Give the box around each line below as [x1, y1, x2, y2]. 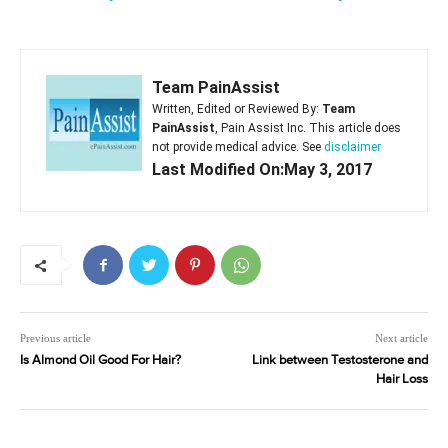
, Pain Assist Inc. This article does [215, 121, 401, 136]
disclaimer [324, 140, 381, 155]
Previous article [20, 332, 91, 345]
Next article [374, 332, 428, 345]
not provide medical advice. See [152, 140, 324, 155]
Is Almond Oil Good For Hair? [20, 354, 181, 368]
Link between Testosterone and [251, 354, 428, 368]
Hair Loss [375, 373, 428, 387]
